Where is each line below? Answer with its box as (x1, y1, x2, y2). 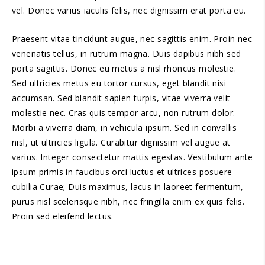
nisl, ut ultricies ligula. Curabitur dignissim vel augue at (12, 137, 231, 148)
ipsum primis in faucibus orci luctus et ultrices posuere (12, 166, 232, 177)
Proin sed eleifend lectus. (12, 211, 114, 222)
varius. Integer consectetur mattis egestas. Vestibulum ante (12, 151, 253, 163)
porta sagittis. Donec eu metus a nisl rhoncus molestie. (12, 63, 237, 74)
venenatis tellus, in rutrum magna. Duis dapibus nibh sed (12, 48, 241, 59)
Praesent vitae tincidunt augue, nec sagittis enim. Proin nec (12, 33, 253, 44)
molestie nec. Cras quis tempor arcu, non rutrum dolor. (12, 107, 235, 118)
